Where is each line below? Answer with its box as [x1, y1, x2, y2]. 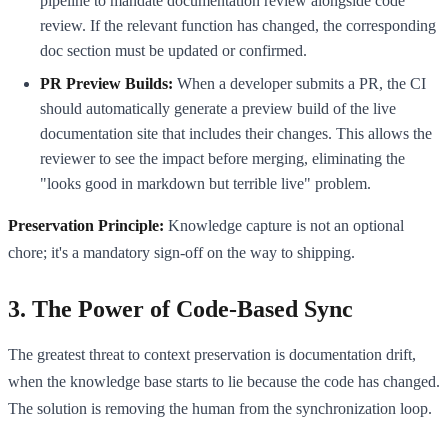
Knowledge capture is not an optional [164, 216, 404, 234]
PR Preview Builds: [40, 74, 173, 92]
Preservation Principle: [8, 216, 164, 234]
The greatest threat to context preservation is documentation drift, [8, 345, 416, 363]
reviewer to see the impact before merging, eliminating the [40, 149, 405, 167]
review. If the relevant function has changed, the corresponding [40, 16, 436, 34]
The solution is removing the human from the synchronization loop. [8, 399, 432, 417]
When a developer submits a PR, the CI [173, 74, 426, 92]
